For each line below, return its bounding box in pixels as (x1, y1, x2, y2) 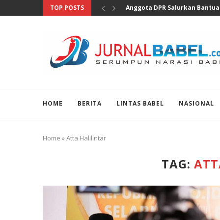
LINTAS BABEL (116, 99, 164, 108)
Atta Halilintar (66, 134, 106, 142)
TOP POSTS (50, 3, 84, 12)
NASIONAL (179, 99, 214, 108)
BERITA (78, 99, 102, 108)
